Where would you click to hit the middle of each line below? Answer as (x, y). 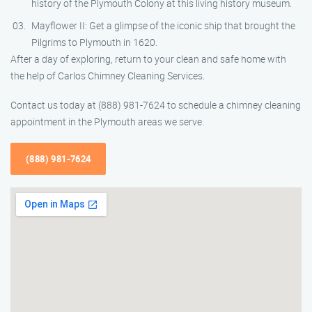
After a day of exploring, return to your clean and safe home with (148, 59)
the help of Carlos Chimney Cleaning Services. (108, 76)
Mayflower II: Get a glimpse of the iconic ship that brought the (163, 25)
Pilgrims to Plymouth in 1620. (94, 42)
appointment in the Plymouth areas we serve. (107, 122)
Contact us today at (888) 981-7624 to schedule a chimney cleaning (156, 105)
